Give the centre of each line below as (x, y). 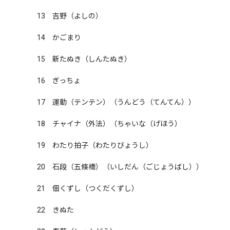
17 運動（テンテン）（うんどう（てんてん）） (116, 102)
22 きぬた (55, 210)
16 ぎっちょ (59, 81)
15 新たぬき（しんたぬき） (84, 59)
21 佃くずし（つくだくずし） (88, 188)
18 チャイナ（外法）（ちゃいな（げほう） (109, 124)
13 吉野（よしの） (70, 16)
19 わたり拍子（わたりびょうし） (95, 145)
